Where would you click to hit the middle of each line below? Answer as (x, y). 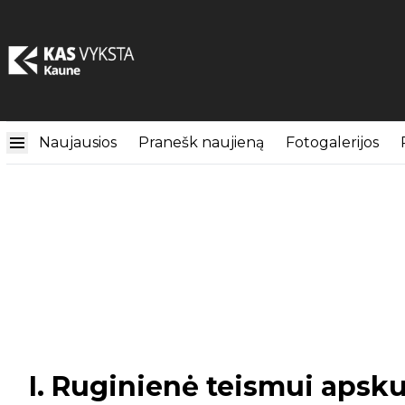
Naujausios (78, 142)
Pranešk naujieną (201, 142)
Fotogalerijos (332, 142)
